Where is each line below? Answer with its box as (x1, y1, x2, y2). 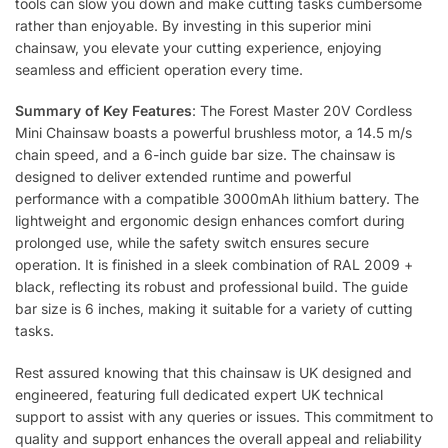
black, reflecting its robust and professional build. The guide (15, 278, 408, 296)
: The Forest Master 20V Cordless (192, 102, 412, 120)
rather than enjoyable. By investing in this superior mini (15, 17, 371, 34)
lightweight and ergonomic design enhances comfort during (15, 212, 405, 230)
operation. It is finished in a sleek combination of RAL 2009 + (15, 256, 413, 274)
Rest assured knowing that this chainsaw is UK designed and (15, 363, 412, 381)
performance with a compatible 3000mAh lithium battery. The (15, 190, 419, 208)
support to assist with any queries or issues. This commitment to (15, 407, 433, 425)
